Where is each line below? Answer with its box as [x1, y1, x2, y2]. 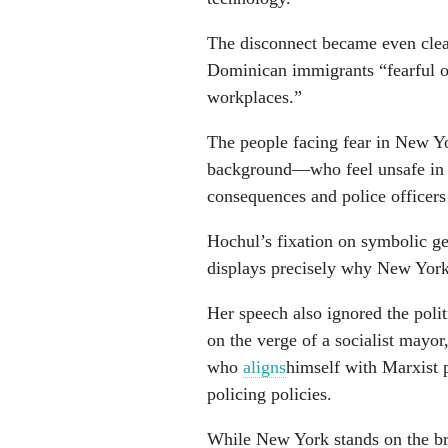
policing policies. [207, 383, 337, 404]
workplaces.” [207, 86, 307, 107]
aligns [243, 356, 286, 377]
